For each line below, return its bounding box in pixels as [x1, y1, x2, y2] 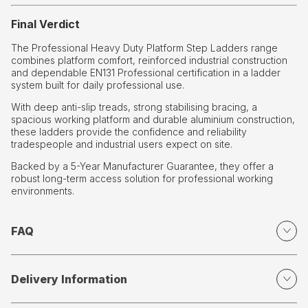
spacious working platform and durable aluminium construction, [11, 113, 295, 126]
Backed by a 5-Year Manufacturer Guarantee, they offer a [11, 160, 274, 173]
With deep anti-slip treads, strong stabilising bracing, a [11, 101, 257, 113]
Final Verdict [11, 17, 80, 32]
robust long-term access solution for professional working [11, 173, 273, 185]
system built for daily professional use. [11, 79, 184, 91]
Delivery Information [11, 272, 127, 286]
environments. [11, 185, 74, 197]
